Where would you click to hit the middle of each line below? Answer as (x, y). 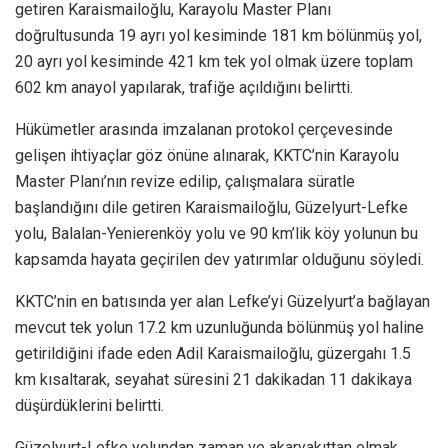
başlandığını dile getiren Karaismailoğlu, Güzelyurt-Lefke (211, 207)
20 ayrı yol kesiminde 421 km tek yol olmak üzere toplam (214, 61)
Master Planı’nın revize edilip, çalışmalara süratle (185, 181)
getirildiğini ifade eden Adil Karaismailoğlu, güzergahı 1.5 (213, 353)
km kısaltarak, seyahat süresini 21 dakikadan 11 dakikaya (213, 379)
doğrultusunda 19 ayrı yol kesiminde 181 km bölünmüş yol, (218, 35)
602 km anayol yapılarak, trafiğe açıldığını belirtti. (184, 87)
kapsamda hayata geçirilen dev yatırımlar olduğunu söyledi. (219, 259)
